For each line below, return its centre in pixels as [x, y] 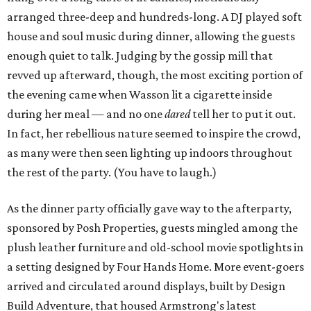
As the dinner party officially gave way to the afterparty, [149, 209]
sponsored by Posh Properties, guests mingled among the [152, 228]
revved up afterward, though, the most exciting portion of [155, 75]
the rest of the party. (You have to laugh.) [112, 173]
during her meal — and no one [86, 114]
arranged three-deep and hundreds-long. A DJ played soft [154, 17]
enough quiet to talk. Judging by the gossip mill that [140, 56]
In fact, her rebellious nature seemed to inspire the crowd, [154, 134]
